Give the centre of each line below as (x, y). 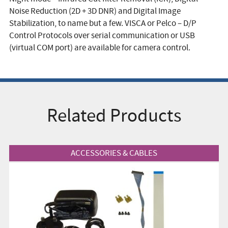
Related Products (114, 115)
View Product (28, 148)
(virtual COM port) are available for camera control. (99, 47)
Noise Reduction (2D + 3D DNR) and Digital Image (95, 11)
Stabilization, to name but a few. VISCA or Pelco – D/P (103, 23)
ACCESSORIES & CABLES (114, 153)
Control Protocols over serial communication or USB (102, 35)
